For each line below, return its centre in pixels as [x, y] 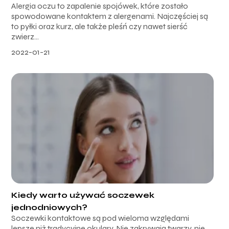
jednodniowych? [50, 207]
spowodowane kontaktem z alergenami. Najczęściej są [110, 16]
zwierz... [25, 36]
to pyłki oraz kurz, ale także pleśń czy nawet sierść [100, 26]
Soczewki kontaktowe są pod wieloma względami [100, 218]
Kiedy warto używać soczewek [83, 195]
